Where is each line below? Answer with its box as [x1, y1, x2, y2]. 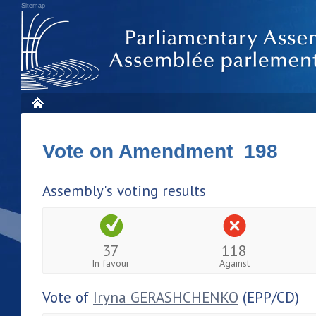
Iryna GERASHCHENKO [93, 287, 238, 307]
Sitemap [21, 2, 45, 9]
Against [219, 256, 250, 269]
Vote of [42, 287, 93, 307]
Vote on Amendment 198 [42, 140, 278, 162]
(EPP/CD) [238, 287, 299, 307]
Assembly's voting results [42, 181, 206, 200]
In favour [92, 256, 130, 269]
